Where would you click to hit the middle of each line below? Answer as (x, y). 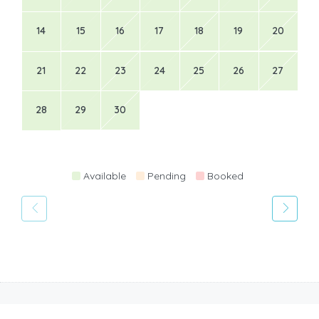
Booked (225, 176)
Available (105, 176)
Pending (167, 176)
